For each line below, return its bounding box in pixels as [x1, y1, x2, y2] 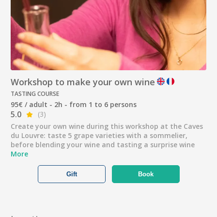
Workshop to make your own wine [11, 76, 155, 88]
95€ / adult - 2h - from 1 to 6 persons [11, 100, 137, 109]
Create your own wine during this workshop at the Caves [11, 122, 203, 131]
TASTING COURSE [11, 90, 60, 98]
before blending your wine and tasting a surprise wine [11, 140, 195, 150]
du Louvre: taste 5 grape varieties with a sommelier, [11, 131, 188, 140]
